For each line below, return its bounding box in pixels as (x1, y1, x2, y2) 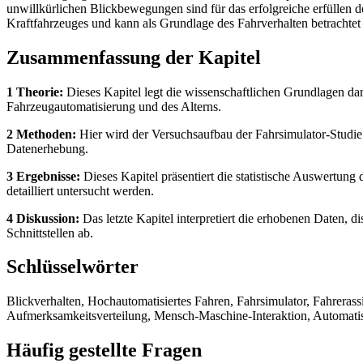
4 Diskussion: (6, 211, 79, 225)
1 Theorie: (6, 84, 63, 99)
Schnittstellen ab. (6, 225, 93, 240)
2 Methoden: (6, 126, 76, 141)
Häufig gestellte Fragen (6, 340, 202, 361)
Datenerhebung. (6, 141, 88, 156)
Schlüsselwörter (6, 256, 139, 278)
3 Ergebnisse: (6, 169, 80, 183)
